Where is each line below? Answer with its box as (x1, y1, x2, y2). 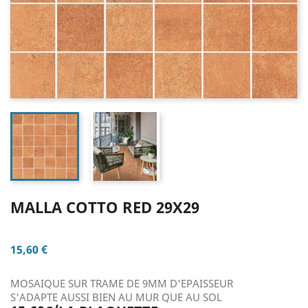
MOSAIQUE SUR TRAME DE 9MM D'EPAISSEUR (10, 276, 233, 290)
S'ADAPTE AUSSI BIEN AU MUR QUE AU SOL (10, 290, 225, 304)
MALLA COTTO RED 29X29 (10, 197, 199, 217)
